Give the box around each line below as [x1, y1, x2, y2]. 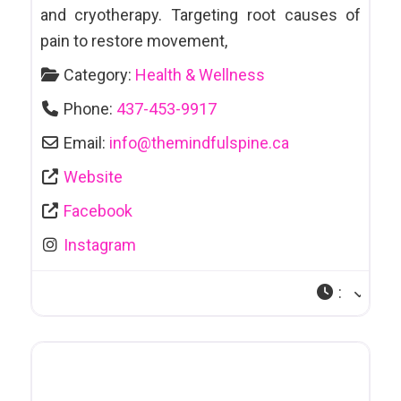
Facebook [64, 201, 133, 221]
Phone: [64, 99, 117, 119]
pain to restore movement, [39, 31, 227, 51]
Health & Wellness [135, 65, 266, 85]
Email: [64, 133, 110, 153]
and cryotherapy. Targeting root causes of [39, 5, 362, 25]
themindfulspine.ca [151, 133, 290, 153]
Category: [64, 65, 136, 85]
